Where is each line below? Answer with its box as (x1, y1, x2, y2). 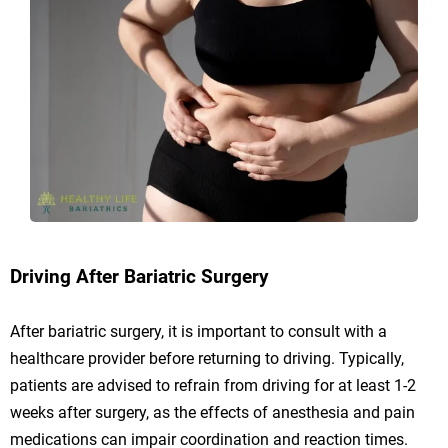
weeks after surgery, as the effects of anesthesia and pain (10, 402, 415, 422)
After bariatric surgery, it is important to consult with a (10, 321, 387, 341)
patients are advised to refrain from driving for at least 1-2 (10, 375, 416, 395)
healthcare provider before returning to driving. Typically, (10, 348, 404, 368)
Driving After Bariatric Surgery (10, 265, 269, 288)
